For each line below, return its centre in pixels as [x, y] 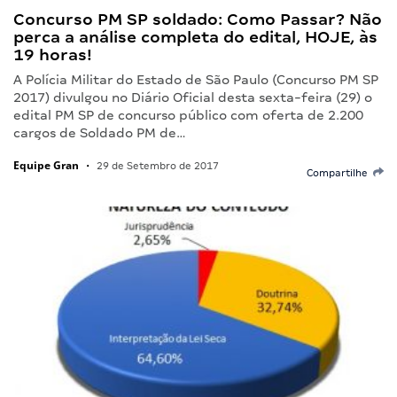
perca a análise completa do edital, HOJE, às [195, 36]
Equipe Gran [46, 165]
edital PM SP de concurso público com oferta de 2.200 [188, 115]
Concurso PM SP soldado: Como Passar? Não [198, 19]
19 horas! [53, 54]
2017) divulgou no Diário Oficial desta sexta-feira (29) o [193, 97]
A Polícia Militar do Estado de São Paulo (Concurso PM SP [196, 79]
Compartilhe [340, 172]
